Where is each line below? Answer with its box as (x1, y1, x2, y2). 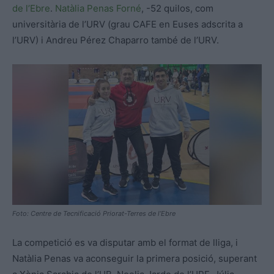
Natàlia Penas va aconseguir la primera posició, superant (12, 253, 257, 265)
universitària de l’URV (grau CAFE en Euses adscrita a (12, 18, 243, 31)
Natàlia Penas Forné (55, 2, 141, 15)
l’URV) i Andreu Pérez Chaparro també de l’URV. (12, 34, 219, 46)
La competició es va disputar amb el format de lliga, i (12, 237, 238, 249)
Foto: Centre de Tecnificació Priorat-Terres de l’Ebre (12, 209, 176, 218)
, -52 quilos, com (141, 2, 213, 15)
